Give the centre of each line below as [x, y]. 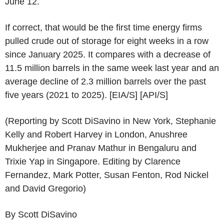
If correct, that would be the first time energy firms [103, 27]
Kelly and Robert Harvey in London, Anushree [96, 134]
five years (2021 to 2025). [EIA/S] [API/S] [86, 95]
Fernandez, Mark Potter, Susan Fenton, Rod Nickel [107, 175]
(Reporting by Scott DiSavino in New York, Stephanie [110, 121]
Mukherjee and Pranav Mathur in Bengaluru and [101, 148]
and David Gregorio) [45, 188]
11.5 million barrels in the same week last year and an [112, 68]
